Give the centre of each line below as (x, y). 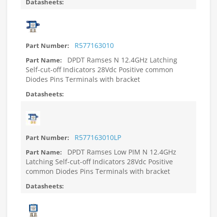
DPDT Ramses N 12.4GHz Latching (121, 60)
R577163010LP (98, 137)
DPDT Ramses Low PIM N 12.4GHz (121, 152)
